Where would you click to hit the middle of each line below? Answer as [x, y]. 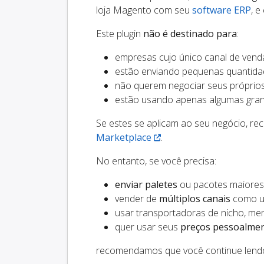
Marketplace [124, 138]
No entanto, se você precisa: [156, 161]
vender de [137, 199]
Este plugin [120, 34]
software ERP [222, 10]
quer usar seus [148, 227]
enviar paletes [146, 185]
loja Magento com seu [144, 10]
